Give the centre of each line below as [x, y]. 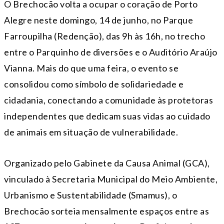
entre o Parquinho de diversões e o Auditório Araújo [111, 52]
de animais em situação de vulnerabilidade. [91, 132]
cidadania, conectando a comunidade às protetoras [108, 100]
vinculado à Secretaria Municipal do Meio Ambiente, [111, 179]
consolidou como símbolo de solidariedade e [94, 84]
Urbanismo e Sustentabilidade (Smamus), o [90, 195]
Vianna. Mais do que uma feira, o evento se [91, 68]
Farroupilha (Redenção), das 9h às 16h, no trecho [104, 36]
